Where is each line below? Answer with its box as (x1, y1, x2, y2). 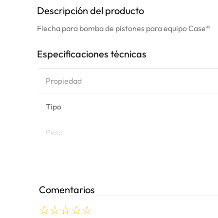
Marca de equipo (46, 153, 103, 163)
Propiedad (46, 76, 82, 86)
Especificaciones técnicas (37, 48, 146, 60)
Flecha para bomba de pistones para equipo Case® (37, 23, 210, 33)
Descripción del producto (37, 4, 144, 17)
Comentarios (39, 183, 95, 196)
